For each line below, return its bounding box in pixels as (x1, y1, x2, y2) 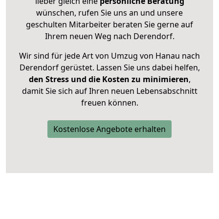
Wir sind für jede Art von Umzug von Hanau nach (19, 50, 200, 62)
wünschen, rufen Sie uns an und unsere (36, 7, 183, 19)
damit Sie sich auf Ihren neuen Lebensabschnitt (22, 86, 197, 97)
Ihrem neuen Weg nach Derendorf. (44, 31, 175, 42)
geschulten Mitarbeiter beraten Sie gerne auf (26, 19, 193, 30)
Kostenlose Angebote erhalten (53, 124, 166, 135)
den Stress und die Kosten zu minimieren (28, 74, 189, 85)
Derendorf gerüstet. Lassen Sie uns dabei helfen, (19, 62, 200, 73)
